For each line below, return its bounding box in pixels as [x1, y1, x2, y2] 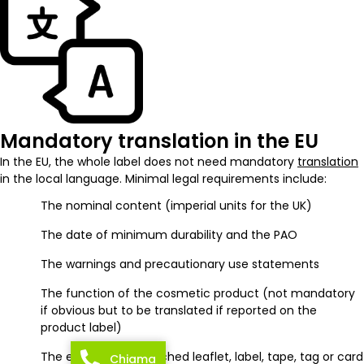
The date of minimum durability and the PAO [41, 226, 297, 243]
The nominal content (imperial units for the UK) [41, 197, 312, 214]
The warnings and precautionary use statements [41, 255, 319, 272]
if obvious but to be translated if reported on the [41, 301, 317, 318]
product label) [41, 318, 122, 336]
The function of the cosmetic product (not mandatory [41, 284, 355, 301]
